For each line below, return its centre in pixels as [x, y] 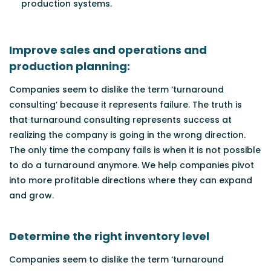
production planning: [70, 66]
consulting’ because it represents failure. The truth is [126, 104]
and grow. [31, 195]
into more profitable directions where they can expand [131, 180]
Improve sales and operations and [108, 50]
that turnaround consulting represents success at [120, 119]
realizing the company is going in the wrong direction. [127, 135]
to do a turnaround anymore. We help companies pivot [132, 165]
